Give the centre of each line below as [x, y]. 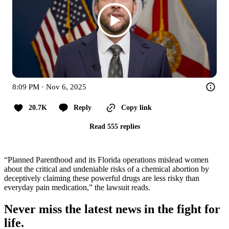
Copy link [136, 108]
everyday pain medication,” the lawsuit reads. [77, 188]
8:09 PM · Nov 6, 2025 [49, 87]
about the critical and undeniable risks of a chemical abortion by [107, 169]
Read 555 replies [114, 127]
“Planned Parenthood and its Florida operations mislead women [106, 160]
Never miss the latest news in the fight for [112, 209]
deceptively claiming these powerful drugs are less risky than [102, 178]
